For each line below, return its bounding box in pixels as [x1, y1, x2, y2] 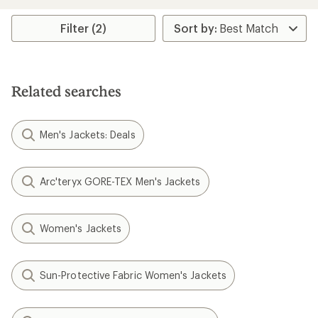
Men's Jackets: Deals [40, 128, 136, 141]
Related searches [11, 82, 121, 99]
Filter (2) [60, 21, 107, 35]
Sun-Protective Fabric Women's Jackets [40, 268, 226, 281]
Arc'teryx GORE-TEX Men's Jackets [40, 175, 201, 187]
